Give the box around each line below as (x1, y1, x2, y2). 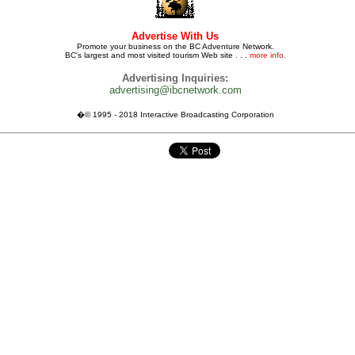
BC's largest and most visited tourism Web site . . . (64, 51, 250, 59)
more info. (249, 51, 286, 59)
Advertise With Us (132, 30, 219, 42)
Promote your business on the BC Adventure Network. (76, 42, 274, 51)
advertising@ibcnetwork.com (109, 84, 242, 96)
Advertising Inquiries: (122, 72, 228, 84)
